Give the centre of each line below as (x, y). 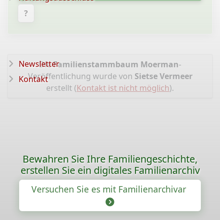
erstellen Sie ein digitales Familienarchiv (110, 170)
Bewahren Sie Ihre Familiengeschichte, (110, 159)
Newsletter (39, 64)
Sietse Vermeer (163, 76)
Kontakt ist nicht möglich (123, 88)
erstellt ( (61, 88)
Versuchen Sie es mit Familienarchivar (110, 189)
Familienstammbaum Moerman (116, 64)
